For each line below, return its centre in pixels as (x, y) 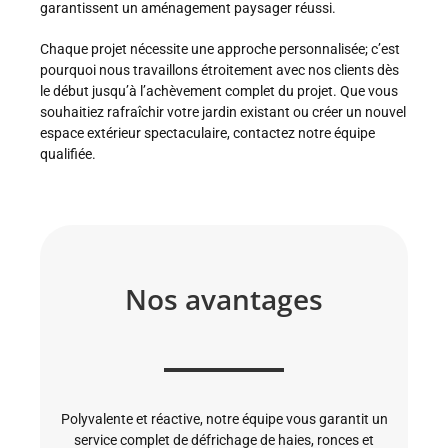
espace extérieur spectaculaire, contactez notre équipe (207, 132)
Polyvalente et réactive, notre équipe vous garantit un (224, 418)
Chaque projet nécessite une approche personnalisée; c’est (220, 48)
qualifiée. (68, 153)
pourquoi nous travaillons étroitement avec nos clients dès (219, 69)
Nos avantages (224, 298)
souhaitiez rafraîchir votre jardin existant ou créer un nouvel (223, 111)
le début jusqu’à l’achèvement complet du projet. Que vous (219, 90)
